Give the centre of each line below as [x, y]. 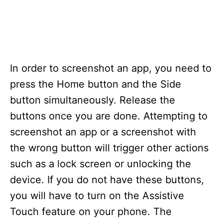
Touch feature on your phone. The [91, 212]
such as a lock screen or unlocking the [101, 164]
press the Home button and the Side [96, 84]
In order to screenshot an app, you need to [111, 68]
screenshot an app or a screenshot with [103, 132]
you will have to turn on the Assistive [97, 196]
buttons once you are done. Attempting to [109, 116]
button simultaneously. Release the [93, 100]
